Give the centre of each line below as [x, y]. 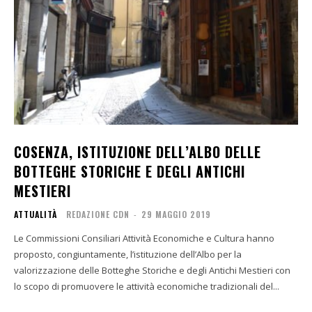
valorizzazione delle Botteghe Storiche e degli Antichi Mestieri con [152, 270]
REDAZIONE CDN [98, 214]
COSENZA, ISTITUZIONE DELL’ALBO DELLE [138, 151]
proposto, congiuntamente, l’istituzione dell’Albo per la [128, 254]
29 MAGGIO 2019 [176, 214]
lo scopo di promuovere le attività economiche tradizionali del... [147, 286]
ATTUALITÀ [36, 214]
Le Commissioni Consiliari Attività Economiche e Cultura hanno [144, 238]
